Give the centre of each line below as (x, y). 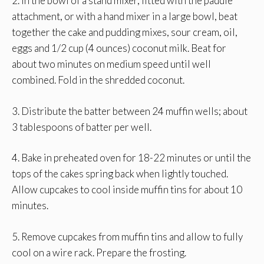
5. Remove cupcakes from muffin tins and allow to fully (127, 236)
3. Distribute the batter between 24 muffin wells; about (130, 111)
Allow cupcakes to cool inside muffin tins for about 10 (127, 190)
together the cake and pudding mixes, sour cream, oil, (125, 32)
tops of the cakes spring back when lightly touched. (120, 174)
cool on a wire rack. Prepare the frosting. (99, 252)
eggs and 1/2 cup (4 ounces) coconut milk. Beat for (119, 48)
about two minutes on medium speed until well (111, 64)
